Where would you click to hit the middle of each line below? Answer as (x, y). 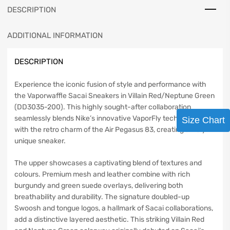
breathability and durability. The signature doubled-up (102, 197)
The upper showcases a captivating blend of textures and (108, 163)
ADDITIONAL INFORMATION (55, 35)
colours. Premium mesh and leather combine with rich (102, 175)
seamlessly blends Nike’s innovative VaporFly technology (107, 119)
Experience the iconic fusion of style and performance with (110, 85)
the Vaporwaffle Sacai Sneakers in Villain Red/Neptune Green (114, 96)
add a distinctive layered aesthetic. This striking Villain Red (109, 220)
